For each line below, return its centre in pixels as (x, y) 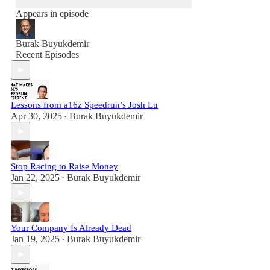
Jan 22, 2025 (35, 177)
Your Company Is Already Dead (71, 228)
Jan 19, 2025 (35, 239)
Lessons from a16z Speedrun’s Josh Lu (84, 105)
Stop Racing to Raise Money (64, 166)
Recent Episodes (47, 55)
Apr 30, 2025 (36, 116)
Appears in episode (52, 14)
